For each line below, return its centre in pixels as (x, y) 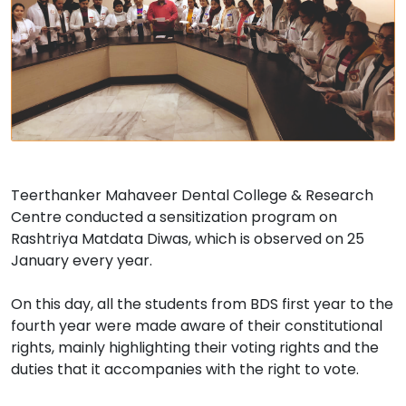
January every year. (82, 261)
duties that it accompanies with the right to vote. (185, 370)
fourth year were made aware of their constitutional (197, 326)
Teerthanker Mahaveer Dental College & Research (192, 196)
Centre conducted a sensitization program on (174, 217)
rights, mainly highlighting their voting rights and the (195, 348)
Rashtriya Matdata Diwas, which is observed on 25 (188, 239)
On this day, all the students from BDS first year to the (202, 304)
